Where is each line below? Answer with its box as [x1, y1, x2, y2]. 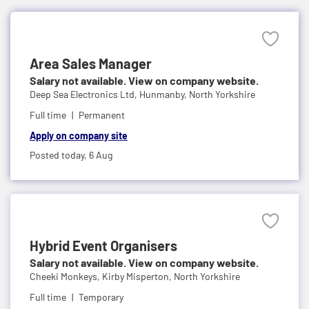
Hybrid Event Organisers [30, 237, 177, 254]
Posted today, [30, 148, 89, 161]
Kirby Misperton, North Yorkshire [102, 270, 240, 282]
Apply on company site [30, 129, 128, 141]
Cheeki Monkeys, [30, 270, 102, 282]
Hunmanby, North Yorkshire [139, 88, 255, 100]
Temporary [79, 290, 123, 303]
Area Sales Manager [30, 54, 152, 72]
